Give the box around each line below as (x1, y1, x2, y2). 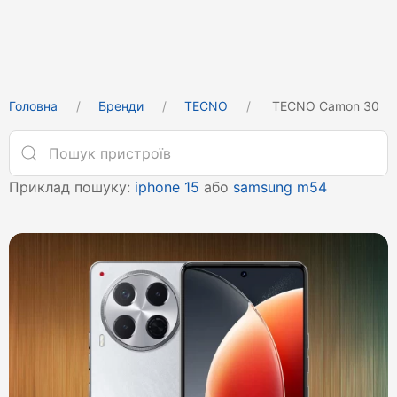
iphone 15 (135, 178, 199, 196)
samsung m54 (233, 178, 327, 196)
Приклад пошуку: (9, 178, 135, 196)
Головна (9, 98, 58, 113)
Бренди (98, 98, 144, 113)
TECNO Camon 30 (269, 98, 379, 113)
